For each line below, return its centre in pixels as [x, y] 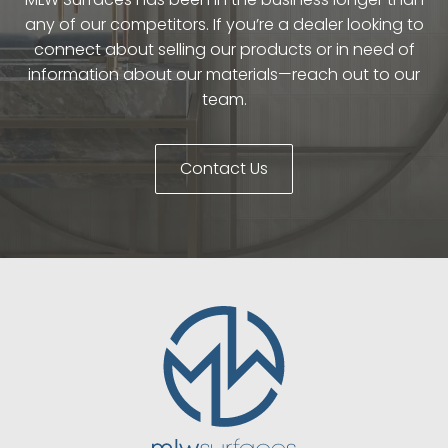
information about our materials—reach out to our [224, 74]
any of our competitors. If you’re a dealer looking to [224, 24]
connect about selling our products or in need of [224, 49]
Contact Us [224, 168]
